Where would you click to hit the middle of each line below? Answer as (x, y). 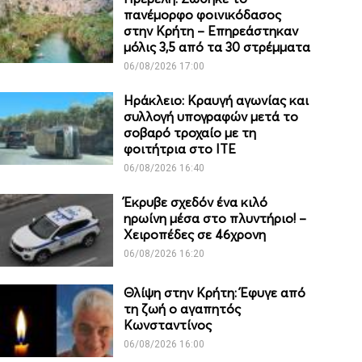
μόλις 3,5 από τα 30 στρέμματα (217, 47)
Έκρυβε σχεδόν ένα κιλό (196, 202)
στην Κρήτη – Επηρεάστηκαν (211, 31)
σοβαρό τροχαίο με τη (190, 133)
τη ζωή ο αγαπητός (183, 309)
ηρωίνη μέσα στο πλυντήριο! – (215, 219)
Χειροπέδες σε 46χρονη (195, 235)
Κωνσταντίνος (168, 325)
